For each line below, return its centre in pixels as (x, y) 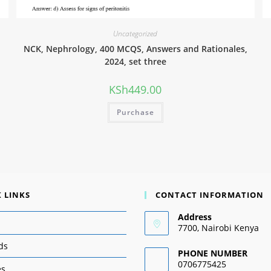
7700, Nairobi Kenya (218, 227)
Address (195, 217)
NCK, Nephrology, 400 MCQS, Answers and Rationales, (135, 49)
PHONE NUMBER (213, 253)
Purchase (135, 113)
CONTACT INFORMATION (210, 194)
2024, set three (135, 62)
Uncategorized (135, 34)
